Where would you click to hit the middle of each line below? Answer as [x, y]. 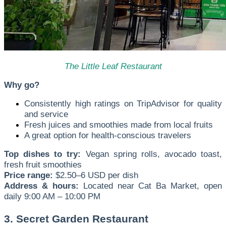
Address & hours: [41, 186]
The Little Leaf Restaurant [113, 66]
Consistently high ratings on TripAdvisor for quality [123, 104]
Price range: [29, 175]
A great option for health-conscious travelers [108, 135]
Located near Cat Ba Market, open [150, 186]
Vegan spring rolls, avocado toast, [151, 154]
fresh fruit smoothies [43, 165]
